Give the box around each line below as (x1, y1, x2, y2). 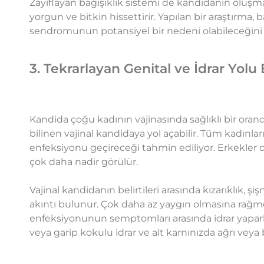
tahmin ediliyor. (140, 142, 217, 154)
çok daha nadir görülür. (29, 156, 138, 168)
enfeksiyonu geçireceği (29, 142, 140, 154)
